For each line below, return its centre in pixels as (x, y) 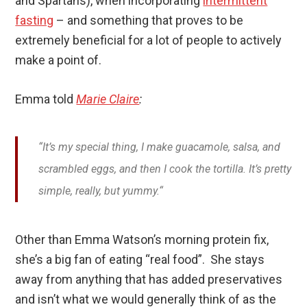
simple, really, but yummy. (99, 191)
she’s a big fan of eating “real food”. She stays (140, 259)
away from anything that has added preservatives (149, 279)
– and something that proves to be (149, 20)
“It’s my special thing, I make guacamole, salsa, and (160, 147)
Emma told (46, 99)
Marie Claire (108, 99)
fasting (35, 20)
